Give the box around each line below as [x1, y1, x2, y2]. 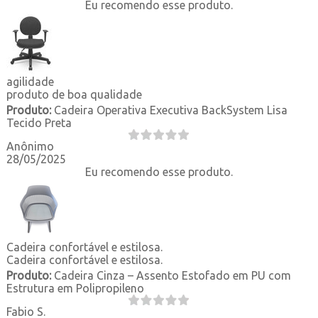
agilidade [6, 75, 54, 88]
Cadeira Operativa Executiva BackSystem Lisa [50, 103, 287, 116]
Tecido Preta [6, 116, 72, 129]
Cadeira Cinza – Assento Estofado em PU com [50, 268, 291, 282]
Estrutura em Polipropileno [6, 281, 144, 295]
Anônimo [6, 139, 54, 153]
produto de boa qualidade [6, 87, 142, 101]
